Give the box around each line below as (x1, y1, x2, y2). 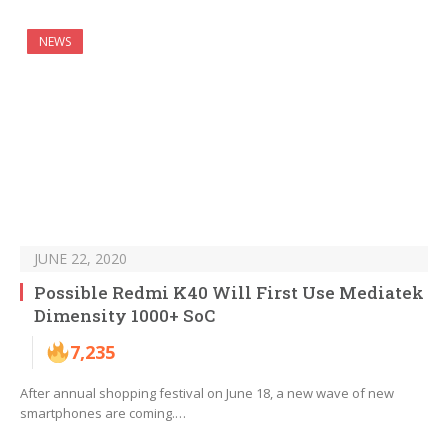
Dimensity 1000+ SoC (34, 304, 215, 328)
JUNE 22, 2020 (34, 249, 127, 269)
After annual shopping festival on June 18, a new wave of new (20, 384, 394, 403)
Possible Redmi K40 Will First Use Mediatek (34, 281, 424, 305)
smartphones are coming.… (20, 404, 186, 423)
